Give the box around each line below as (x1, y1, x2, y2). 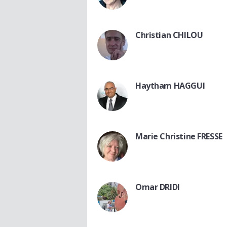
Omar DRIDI (135, 181, 180, 193)
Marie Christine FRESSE (135, 130, 222, 142)
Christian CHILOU (135, 29, 203, 41)
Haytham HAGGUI (135, 80, 205, 91)
